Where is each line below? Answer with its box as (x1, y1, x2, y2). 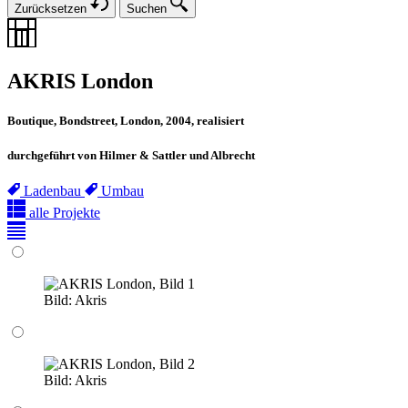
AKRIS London (7, 68, 153, 93)
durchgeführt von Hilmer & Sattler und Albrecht (7, 148, 255, 163)
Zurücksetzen (15, 2, 87, 16)
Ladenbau (24, 183, 85, 199)
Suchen (127, 2, 167, 16)
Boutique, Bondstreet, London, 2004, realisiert (7, 114, 244, 128)
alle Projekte (29, 205, 100, 221)
